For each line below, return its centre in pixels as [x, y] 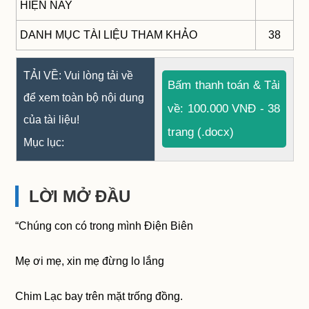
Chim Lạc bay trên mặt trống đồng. [99, 297]
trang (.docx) [201, 132]
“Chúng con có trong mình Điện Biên [104, 226]
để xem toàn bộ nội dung [83, 98]
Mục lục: [43, 143]
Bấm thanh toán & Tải [224, 86]
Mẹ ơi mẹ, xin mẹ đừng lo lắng [90, 261]
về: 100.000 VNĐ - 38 [224, 109]
